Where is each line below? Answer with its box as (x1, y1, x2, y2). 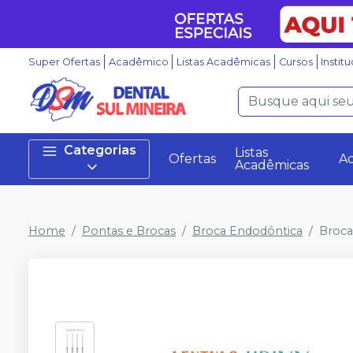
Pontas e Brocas (82, 224, 176, 238)
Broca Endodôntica (192, 224, 303, 238)
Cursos (278, 56, 313, 68)
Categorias (63, 143, 136, 158)
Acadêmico (108, 56, 169, 68)
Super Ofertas (28, 56, 100, 68)
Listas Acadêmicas (176, 56, 271, 68)
